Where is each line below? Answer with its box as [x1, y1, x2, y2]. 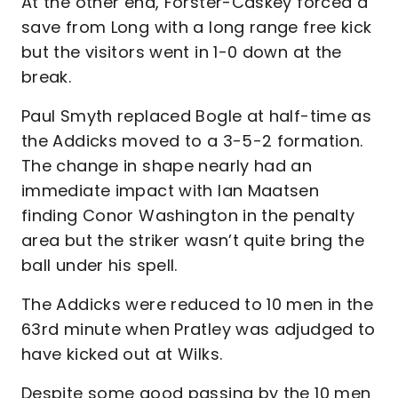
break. [21, 66, 72, 88]
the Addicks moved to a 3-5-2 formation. [21, 130, 363, 152]
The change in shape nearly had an [21, 155, 313, 177]
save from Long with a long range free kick [21, 16, 372, 38]
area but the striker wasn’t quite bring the [21, 229, 364, 251]
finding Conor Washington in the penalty [21, 204, 355, 227]
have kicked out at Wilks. [21, 343, 223, 365]
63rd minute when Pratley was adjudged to [21, 318, 376, 340]
